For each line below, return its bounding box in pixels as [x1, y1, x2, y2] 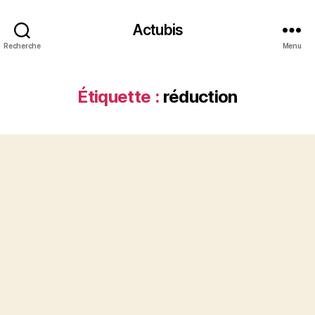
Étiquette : [77, 86, 160, 107]
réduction [162, 86, 238, 107]
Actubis [132, 20, 183, 39]
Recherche [4, 41, 41, 50]
